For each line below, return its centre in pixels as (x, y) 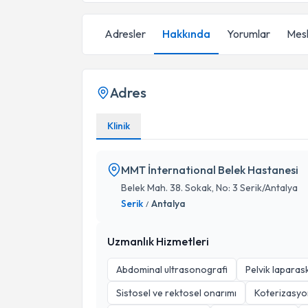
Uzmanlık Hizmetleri (158, 241)
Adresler (125, 34)
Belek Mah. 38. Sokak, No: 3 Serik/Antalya (209, 188)
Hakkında (186, 34)
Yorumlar (249, 34)
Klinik (119, 126)
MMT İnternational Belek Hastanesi (210, 170)
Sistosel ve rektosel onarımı (176, 293)
